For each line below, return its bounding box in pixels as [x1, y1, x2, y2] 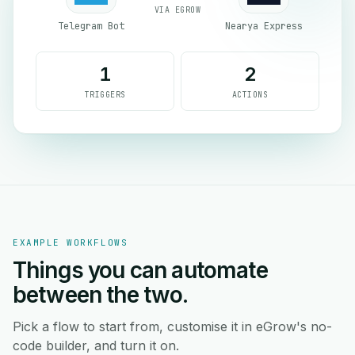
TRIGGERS [84, 90, 126, 100]
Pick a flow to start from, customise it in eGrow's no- [13, 319, 332, 334]
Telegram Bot [58, 20, 124, 32]
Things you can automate [13, 257, 268, 284]
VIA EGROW [154, 4, 201, 15]
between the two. [13, 281, 189, 308]
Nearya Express [225, 20, 303, 32]
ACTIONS [231, 90, 269, 100]
